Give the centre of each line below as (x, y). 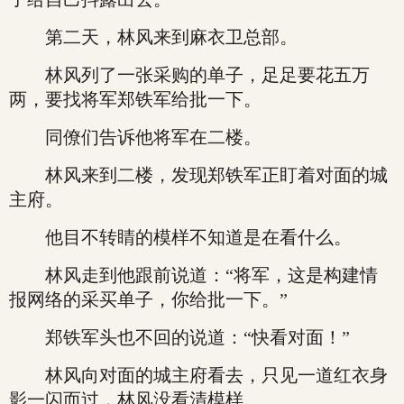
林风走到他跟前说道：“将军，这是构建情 (193, 275)
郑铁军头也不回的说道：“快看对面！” (179, 337)
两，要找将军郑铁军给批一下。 (135, 99)
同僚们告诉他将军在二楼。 (135, 137)
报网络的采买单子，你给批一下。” (148, 299)
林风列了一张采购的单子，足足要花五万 (189, 75)
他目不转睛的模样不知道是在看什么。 (180, 237)
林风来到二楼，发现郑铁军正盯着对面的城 (198, 175)
